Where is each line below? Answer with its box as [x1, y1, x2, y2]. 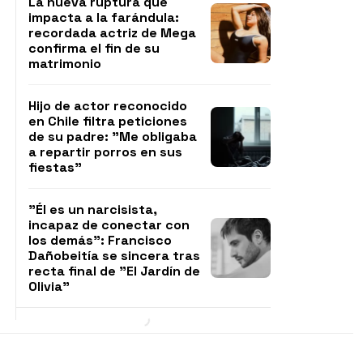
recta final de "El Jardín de [28, 263, 200, 280]
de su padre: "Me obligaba [28, 128, 197, 145]
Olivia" [28, 278, 70, 295]
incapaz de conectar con [28, 216, 190, 233]
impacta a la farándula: [28, 9, 179, 26]
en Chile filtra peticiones [28, 113, 187, 130]
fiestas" [28, 159, 82, 176]
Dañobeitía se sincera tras [28, 247, 200, 264]
